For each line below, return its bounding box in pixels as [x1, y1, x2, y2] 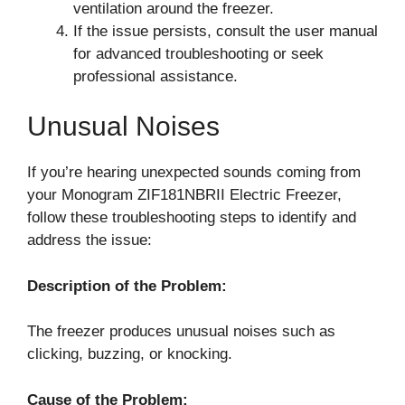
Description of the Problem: [27, 277, 227, 295]
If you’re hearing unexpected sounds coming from [27, 164, 361, 181]
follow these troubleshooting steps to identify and [27, 209, 356, 226]
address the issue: [27, 231, 152, 249]
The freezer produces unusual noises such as [27, 323, 335, 340]
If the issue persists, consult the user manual [73, 22, 378, 40]
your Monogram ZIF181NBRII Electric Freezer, [27, 186, 342, 203]
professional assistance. [73, 67, 238, 85]
